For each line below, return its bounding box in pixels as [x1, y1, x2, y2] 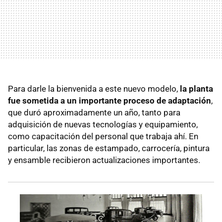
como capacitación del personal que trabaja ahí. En [8, 131, 198, 142]
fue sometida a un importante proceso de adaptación [8, 96, 211, 106]
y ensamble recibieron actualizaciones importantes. [8, 155, 200, 166]
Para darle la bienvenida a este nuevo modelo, [8, 84, 180, 94]
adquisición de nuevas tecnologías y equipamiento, [8, 119, 198, 130]
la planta [180, 84, 213, 94]
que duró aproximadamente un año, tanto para [8, 108, 180, 118]
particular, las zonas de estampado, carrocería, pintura [8, 143, 210, 154]
